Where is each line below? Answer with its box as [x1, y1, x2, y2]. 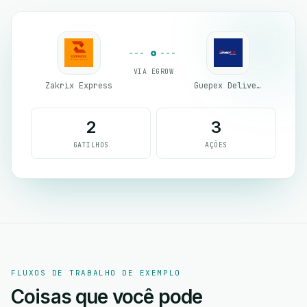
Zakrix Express [45, 80, 112, 91]
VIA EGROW [133, 66, 174, 76]
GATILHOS [73, 140, 109, 149]
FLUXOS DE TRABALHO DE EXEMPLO [11, 268, 181, 278]
